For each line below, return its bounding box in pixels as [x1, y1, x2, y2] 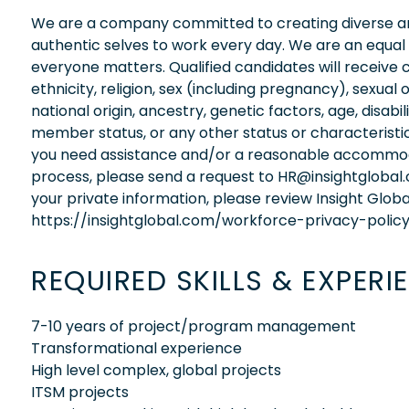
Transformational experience [31, 337, 242, 359]
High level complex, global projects [31, 359, 281, 381]
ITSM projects [31, 381, 129, 403]
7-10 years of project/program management [31, 315, 356, 337]
